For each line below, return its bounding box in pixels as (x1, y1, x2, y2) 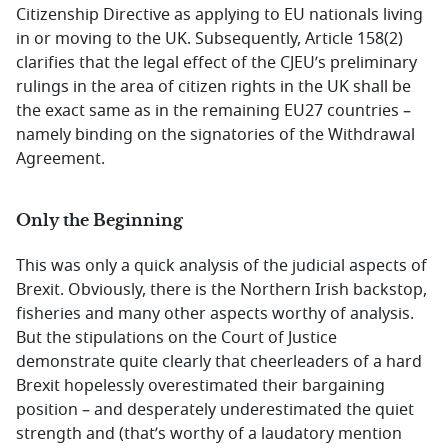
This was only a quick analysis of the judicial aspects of (16, 254, 427, 278)
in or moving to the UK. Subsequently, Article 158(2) (16, 27, 403, 51)
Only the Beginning (16, 210, 183, 230)
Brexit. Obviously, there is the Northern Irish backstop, (16, 278, 427, 302)
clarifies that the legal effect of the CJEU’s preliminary (16, 51, 417, 75)
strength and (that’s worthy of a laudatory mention (16, 422, 402, 446)
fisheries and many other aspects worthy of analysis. (16, 302, 414, 326)
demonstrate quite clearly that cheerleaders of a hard (16, 350, 422, 374)
